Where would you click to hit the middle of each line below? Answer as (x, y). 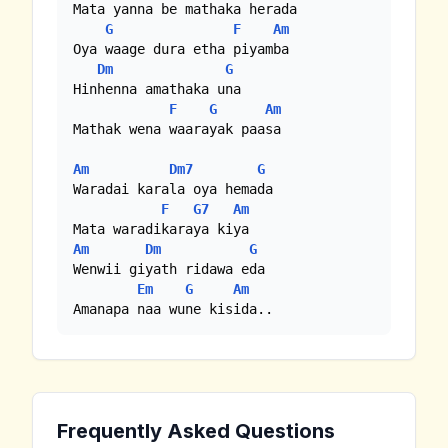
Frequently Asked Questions (196, 430)
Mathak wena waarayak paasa (177, 128)
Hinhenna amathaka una (157, 88)
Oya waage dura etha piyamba (181, 48)
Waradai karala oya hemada (173, 188)
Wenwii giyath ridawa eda (173, 268)
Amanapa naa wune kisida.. (173, 308)
